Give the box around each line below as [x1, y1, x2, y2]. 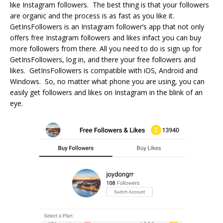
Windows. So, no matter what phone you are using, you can [10, 76, 205, 86]
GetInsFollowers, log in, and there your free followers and [10, 54, 196, 64]
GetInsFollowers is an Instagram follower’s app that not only [10, 21, 204, 31]
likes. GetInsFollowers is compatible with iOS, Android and [10, 65, 198, 75]
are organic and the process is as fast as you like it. [10, 10, 174, 20]
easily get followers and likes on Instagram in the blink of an [10, 87, 203, 97]
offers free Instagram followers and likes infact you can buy [10, 32, 201, 42]
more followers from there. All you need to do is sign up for [10, 43, 202, 53]
